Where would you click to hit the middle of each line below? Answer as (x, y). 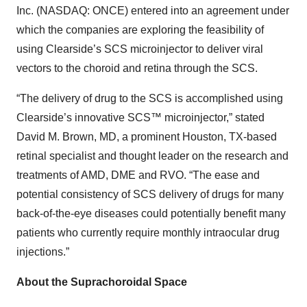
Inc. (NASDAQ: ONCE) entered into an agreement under (153, 11)
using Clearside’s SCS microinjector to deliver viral (140, 49)
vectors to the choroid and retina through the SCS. (137, 69)
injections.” (43, 252)
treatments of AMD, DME (76, 175)
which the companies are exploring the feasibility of (140, 30)
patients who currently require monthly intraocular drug (148, 233)
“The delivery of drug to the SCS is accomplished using (150, 99)
